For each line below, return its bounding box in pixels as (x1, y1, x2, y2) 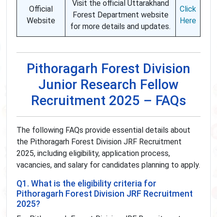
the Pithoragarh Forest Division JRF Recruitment (16, 137, 182, 147)
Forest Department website (72, 10, 169, 20)
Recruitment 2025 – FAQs (31, 93, 186, 109)
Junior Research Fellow (38, 77, 179, 93)
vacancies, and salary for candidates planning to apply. (16, 160, 200, 170)
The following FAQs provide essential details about (16, 125, 190, 135)
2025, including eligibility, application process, (16, 149, 170, 158)
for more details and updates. (70, 22, 170, 31)
